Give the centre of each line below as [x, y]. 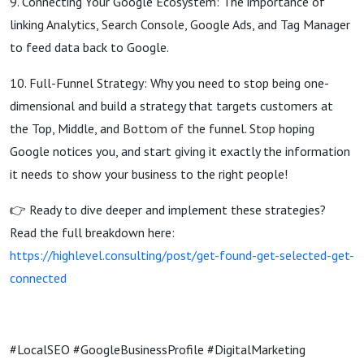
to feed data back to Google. [89, 47]
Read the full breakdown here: [92, 232]
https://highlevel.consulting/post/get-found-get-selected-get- [182, 255]
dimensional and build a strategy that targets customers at [171, 106]
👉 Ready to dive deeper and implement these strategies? [168, 210]
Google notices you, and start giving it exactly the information [180, 151]
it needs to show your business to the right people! [149, 174]
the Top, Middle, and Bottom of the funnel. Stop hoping [162, 128]
